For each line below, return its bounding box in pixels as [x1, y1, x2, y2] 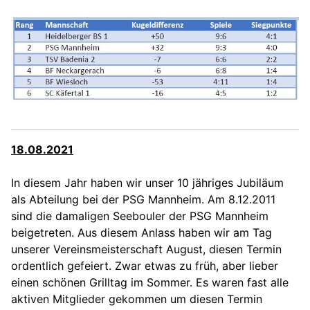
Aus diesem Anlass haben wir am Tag [77, 226, 272, 240]
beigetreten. [11, 226, 77, 240]
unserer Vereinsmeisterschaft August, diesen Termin [11, 242, 282, 257]
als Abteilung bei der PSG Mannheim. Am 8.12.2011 [11, 192, 275, 207]
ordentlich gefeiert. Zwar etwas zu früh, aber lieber [11, 259, 278, 273]
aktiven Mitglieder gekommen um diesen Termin [11, 292, 262, 307]
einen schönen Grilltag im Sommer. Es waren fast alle [11, 275, 289, 290]
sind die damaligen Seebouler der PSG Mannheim [11, 209, 268, 224]
